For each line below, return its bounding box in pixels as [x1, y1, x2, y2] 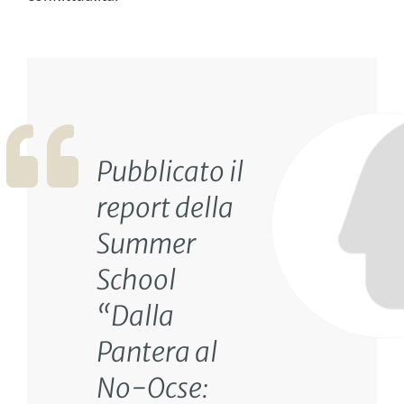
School [96, 262, 176, 297]
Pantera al [96, 334, 217, 369]
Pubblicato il [96, 153, 243, 188]
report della [96, 189, 234, 225]
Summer [96, 225, 196, 261]
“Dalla [96, 298, 174, 333]
